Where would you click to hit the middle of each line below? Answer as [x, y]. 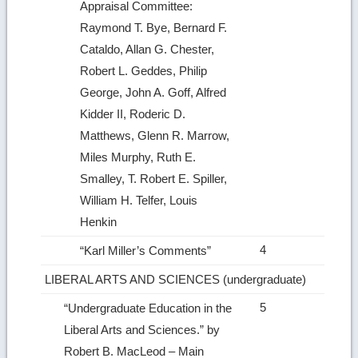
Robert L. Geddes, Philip [144, 70]
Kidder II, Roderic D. [133, 113]
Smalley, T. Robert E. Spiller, [154, 178]
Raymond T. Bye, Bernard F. [154, 27]
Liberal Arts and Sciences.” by [142, 329]
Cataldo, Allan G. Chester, [147, 49]
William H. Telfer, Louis [139, 200]
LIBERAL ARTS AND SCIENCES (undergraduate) [177, 279]
